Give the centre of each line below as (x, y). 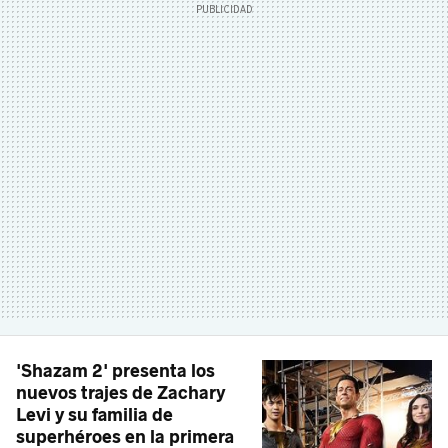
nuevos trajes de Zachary (121, 392)
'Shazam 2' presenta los (115, 370)
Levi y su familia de (94, 414)
